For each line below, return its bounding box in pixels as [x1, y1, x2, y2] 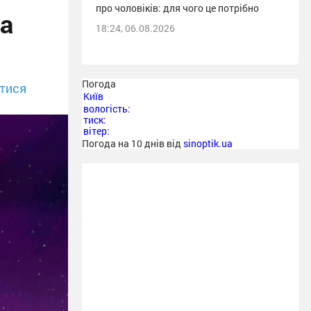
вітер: [83, 124, 110, 137]
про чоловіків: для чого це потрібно [96, 1, 259, 15]
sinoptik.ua [183, 137, 233, 150]
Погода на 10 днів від [82, 137, 183, 150]
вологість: [83, 102, 131, 115]
